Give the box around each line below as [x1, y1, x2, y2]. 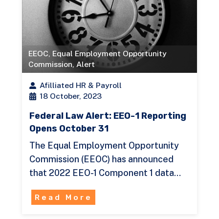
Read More [34, 193, 92, 202]
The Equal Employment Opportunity [29, 140, 179, 151]
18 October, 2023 [39, 91, 102, 101]
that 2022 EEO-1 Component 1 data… [29, 167, 181, 178]
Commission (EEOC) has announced [29, 153, 174, 164]
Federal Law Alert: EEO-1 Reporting [29, 110, 186, 121]
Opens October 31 [29, 123, 109, 134]
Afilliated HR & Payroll [39, 80, 122, 90]
